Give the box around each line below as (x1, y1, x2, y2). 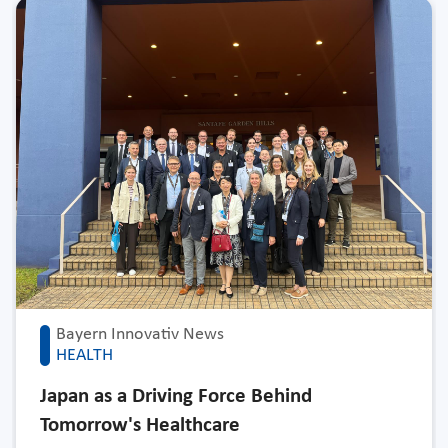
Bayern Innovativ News (56, 325, 224, 345)
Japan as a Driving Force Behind (40, 386, 312, 408)
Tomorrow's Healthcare (40, 415, 240, 437)
